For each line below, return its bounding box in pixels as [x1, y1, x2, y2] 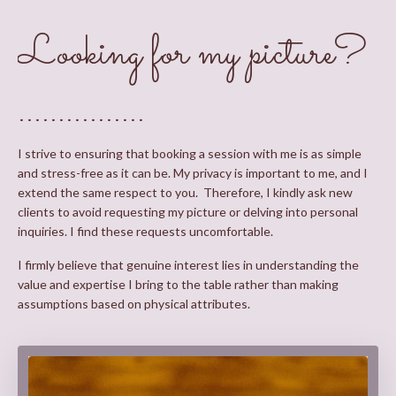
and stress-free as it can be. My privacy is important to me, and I [18, 165, 368, 180]
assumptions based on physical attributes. [18, 296, 250, 311]
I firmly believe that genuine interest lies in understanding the [18, 257, 359, 272]
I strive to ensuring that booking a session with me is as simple [18, 146, 362, 161]
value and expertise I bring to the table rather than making [18, 277, 339, 292]
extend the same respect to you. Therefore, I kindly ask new [18, 185, 353, 200]
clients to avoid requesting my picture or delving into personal [18, 204, 358, 219]
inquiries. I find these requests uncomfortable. [18, 224, 276, 239]
